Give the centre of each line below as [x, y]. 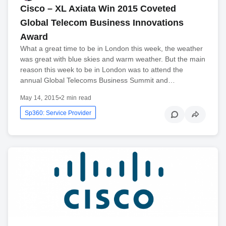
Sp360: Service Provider [58, 113]
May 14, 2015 [40, 98]
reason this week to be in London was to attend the [102, 69]
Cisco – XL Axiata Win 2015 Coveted [98, 8]
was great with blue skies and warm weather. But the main [113, 59]
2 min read [76, 98]
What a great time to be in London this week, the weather [111, 48]
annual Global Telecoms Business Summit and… [98, 80]
